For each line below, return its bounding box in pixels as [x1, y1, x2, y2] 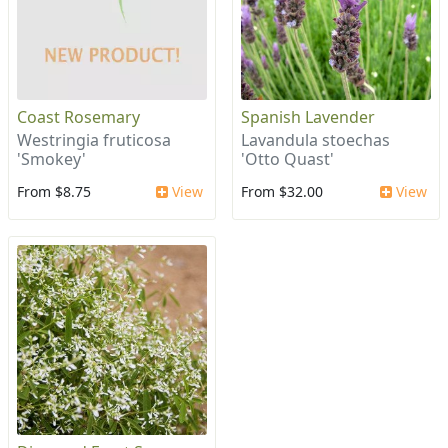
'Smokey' [17, 148, 86, 171]
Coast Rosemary [17, 106, 140, 129]
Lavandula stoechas [241, 129, 390, 152]
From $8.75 [17, 182, 91, 202]
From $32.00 [241, 182, 323, 202]
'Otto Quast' [241, 148, 334, 171]
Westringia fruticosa [17, 129, 171, 152]
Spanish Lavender [241, 106, 375, 129]
